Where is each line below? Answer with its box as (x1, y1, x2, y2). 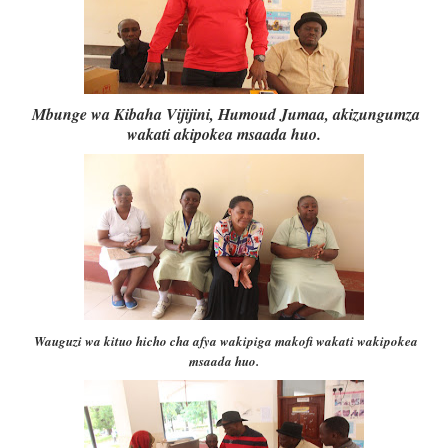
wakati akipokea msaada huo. (126, 123, 321, 146)
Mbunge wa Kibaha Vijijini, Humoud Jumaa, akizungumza (32, 103, 421, 126)
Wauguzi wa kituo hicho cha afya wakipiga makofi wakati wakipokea (34, 332, 419, 351)
